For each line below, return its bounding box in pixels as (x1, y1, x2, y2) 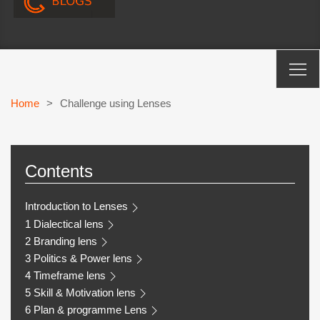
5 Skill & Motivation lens (25, 286, 136, 299)
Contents (25, 161, 93, 181)
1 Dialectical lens (25, 217, 104, 230)
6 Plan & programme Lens (25, 303, 147, 316)
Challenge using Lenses (60, 97, 171, 110)
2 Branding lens (25, 234, 97, 247)
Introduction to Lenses (25, 200, 128, 213)
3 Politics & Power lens (25, 251, 132, 264)
